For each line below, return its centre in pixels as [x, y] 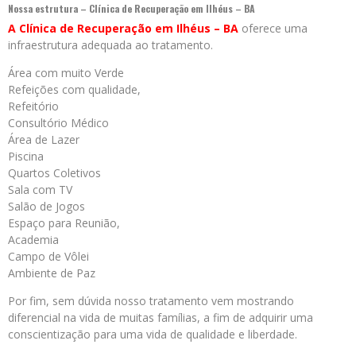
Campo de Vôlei [48, 257]
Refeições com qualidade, [74, 90]
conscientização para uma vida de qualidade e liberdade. [153, 335]
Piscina [26, 157]
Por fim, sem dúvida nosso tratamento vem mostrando [151, 301]
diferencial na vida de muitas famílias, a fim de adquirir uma [161, 318]
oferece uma [273, 29]
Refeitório [33, 106]
